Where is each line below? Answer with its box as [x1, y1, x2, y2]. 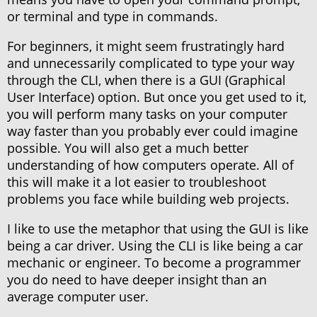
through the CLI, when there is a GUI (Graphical [7, 71, 286, 89]
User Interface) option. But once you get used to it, [7, 88, 306, 106]
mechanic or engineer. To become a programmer [7, 254, 301, 272]
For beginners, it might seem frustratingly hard [7, 38, 284, 55]
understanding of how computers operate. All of [7, 156, 294, 174]
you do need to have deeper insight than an [7, 271, 267, 289]
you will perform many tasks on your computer [7, 105, 287, 123]
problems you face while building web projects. [7, 190, 289, 208]
